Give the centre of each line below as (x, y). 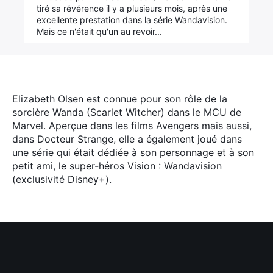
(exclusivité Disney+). (62, 179)
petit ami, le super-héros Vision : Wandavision (117, 166)
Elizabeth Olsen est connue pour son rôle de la (120, 99)
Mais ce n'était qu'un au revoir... (100, 31)
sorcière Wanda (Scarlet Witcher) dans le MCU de (127, 112)
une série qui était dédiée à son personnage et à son (133, 152)
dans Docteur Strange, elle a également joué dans (127, 139)
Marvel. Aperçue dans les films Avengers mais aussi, (132, 126)
